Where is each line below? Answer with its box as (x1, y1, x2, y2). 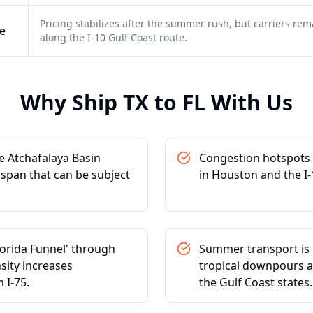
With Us (205, 88, 293, 117)
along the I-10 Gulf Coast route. (40, 31, 187, 44)
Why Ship (20, 88, 123, 117)
